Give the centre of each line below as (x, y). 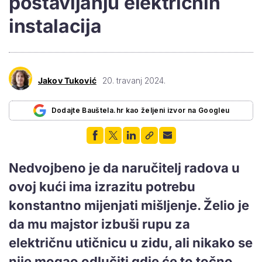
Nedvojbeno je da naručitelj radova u (124, 168)
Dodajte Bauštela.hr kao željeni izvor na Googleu (140, 110)
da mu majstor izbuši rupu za (99, 224)
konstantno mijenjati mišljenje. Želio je (129, 205)
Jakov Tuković (67, 80)
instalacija (55, 26)
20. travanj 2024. (134, 80)
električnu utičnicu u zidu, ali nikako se (131, 242)
